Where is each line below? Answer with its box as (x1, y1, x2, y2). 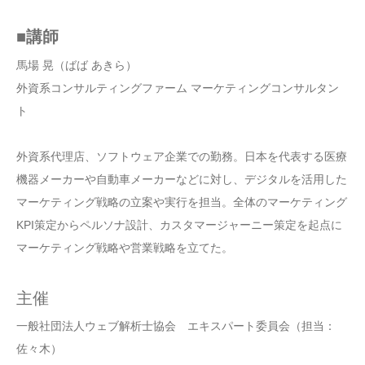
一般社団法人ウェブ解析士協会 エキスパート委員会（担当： (16, 319, 336, 332)
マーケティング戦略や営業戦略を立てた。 (16, 240, 233, 254)
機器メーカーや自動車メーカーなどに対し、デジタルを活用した (16, 172, 347, 186)
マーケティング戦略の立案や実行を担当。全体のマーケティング (16, 195, 347, 209)
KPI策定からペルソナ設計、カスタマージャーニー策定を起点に (16, 218, 342, 231)
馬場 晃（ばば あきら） (16, 58, 137, 72)
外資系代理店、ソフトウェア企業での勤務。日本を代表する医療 (16, 149, 347, 163)
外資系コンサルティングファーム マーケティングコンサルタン (16, 81, 339, 95)
